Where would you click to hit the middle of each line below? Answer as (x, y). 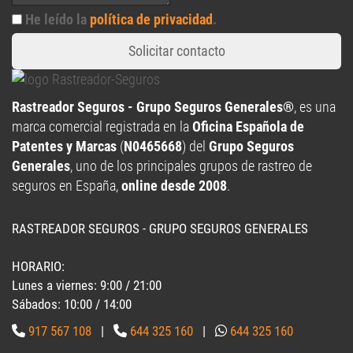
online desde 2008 (174, 186)
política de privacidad (151, 20)
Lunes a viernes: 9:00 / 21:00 (87, 286)
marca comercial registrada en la (102, 127)
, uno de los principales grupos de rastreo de (191, 166)
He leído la (58, 20)
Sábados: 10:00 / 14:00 (72, 305)
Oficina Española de (248, 127)
